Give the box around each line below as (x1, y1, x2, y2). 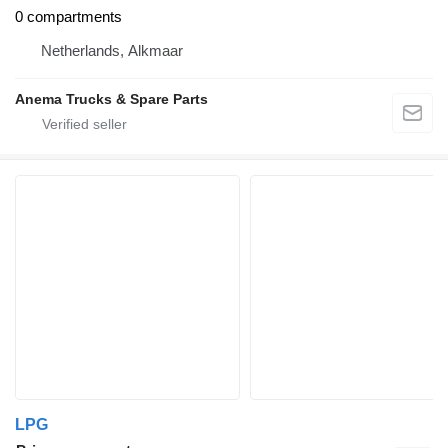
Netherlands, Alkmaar (41, 42, 183, 60)
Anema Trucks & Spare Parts (15, 91, 208, 108)
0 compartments (15, 8, 122, 26)
